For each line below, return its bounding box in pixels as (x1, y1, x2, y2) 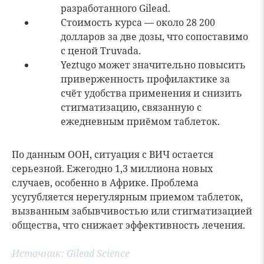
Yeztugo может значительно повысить (61, 58, 246, 71)
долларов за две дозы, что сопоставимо (61, 30, 248, 43)
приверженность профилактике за (61, 72, 230, 85)
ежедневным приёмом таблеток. (61, 115, 220, 128)
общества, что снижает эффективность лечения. (12, 219, 245, 232)
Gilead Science (67, 247, 130, 260)
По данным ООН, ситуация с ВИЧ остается (12, 148, 213, 161)
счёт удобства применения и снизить (61, 87, 242, 100)
